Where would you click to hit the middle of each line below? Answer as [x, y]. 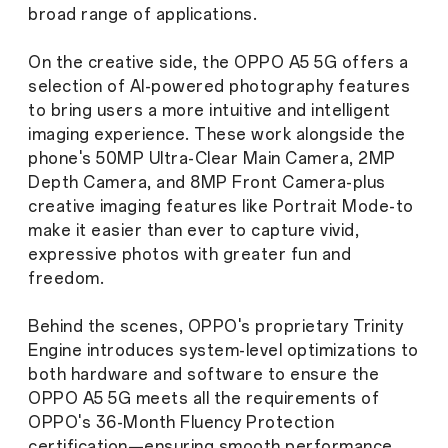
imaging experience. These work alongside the [216, 134]
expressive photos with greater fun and [189, 254]
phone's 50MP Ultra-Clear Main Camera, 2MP [212, 158]
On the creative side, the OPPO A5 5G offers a [218, 62]
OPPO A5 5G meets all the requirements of [203, 398]
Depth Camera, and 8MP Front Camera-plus [207, 182]
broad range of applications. [142, 14]
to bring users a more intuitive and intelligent [209, 110]
